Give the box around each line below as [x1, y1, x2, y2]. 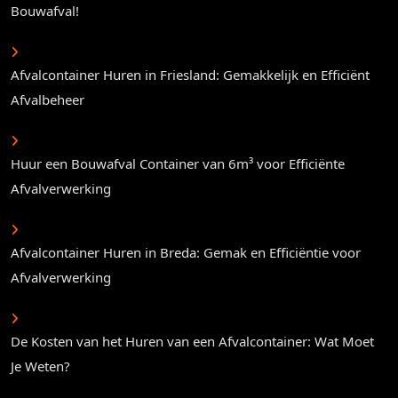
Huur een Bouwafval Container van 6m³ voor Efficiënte [11, 155, 345, 173]
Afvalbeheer [11, 91, 84, 109]
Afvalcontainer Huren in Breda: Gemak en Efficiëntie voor [11, 243, 361, 262]
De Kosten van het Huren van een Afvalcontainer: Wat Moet [11, 332, 374, 351]
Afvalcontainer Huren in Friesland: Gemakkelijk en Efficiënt [11, 66, 370, 84]
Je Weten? [11, 357, 70, 376]
